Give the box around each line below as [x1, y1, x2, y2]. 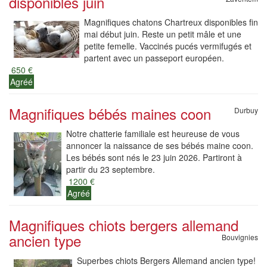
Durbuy [234, 105, 258, 115]
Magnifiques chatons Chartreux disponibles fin [84, 16, 258, 28]
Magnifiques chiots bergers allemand [9, 215, 238, 235]
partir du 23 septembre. [66, 163, 155, 175]
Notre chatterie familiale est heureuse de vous [66, 128, 240, 139]
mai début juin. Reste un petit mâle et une [84, 28, 241, 40]
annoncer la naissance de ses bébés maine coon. [66, 139, 253, 151]
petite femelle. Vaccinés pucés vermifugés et [84, 40, 252, 52]
